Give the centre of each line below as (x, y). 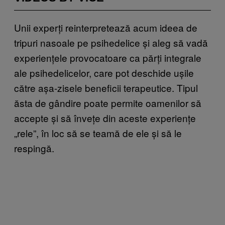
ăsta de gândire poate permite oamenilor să (108, 102)
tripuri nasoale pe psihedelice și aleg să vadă (111, 42)
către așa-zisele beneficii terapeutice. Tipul (106, 87)
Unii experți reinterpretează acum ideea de (106, 27)
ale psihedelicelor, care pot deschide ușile (104, 72)
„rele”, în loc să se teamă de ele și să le (98, 133)
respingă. (34, 148)
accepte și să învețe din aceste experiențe (105, 118)
